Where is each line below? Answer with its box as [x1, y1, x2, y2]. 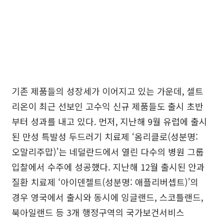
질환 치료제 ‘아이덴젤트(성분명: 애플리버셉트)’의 [12, 175, 198, 188]
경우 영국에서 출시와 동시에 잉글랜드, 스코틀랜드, [12, 190, 203, 203]
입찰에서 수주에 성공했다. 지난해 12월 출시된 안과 [12, 160, 205, 173]
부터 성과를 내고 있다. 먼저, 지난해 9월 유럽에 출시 [12, 114, 207, 128]
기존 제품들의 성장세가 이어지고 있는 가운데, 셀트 [12, 84, 203, 97]
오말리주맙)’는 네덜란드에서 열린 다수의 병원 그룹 [12, 145, 204, 158]
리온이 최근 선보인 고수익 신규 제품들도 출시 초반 [12, 99, 203, 112]
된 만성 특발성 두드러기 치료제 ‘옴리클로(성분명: [12, 130, 198, 143]
